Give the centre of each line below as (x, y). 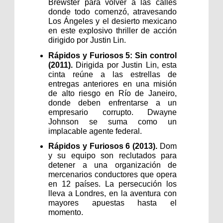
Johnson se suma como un (112, 121)
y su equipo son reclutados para (112, 156)
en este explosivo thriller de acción (112, 30)
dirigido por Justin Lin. (87, 40)
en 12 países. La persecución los (112, 184)
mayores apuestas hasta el (112, 203)
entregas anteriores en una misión (112, 84)
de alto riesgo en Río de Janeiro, (112, 93)
